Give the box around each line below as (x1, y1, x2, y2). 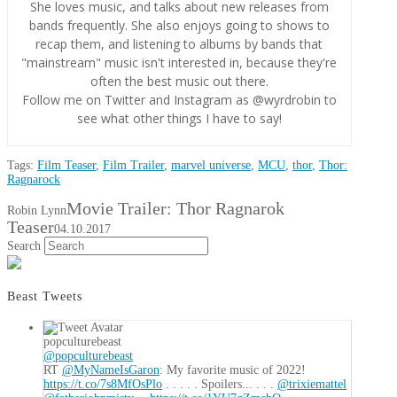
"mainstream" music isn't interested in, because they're (21, 54, 338, 71)
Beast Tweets (7, 289, 82, 303)
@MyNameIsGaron (62, 363, 160, 378)
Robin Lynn (7, 204, 66, 217)
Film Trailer (103, 159, 164, 172)
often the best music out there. (90, 73, 269, 90)
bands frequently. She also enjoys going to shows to (28, 17, 330, 34)
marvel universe (171, 159, 251, 172)
